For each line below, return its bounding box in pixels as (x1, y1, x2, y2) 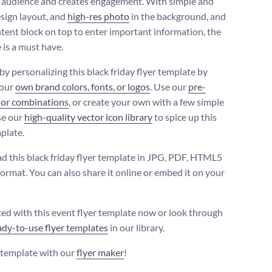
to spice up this (152, 111, 217, 123)
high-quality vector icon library (24, 111, 152, 123)
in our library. (108, 222, 165, 234)
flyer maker (76, 246, 124, 259)
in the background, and (129, 10, 226, 22)
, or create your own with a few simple (69, 96, 224, 108)
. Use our (150, 81, 188, 93)
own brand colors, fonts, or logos (15, 81, 150, 93)
